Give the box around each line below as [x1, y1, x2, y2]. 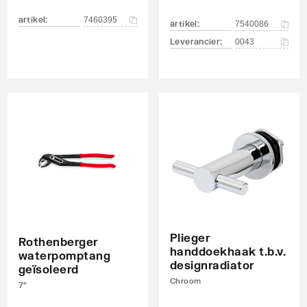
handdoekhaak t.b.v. [169, 245, 286, 258]
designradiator [169, 258, 254, 271]
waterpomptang [18, 249, 111, 262]
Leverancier [169, 36, 221, 47]
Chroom [169, 276, 201, 285]
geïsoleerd [18, 262, 79, 275]
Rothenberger [18, 235, 98, 248]
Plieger [169, 231, 210, 244]
